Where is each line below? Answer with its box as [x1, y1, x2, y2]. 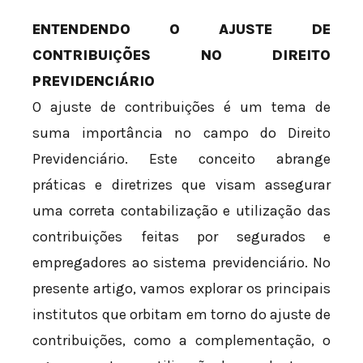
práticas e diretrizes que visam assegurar [32, 175, 331, 194]
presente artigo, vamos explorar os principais [32, 279, 331, 297]
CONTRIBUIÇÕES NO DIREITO [32, 45, 331, 64]
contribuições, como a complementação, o [32, 331, 331, 349]
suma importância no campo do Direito [32, 123, 331, 142]
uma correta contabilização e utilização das [32, 201, 331, 220]
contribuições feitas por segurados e [32, 227, 331, 246]
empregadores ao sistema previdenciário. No [32, 253, 331, 271]
